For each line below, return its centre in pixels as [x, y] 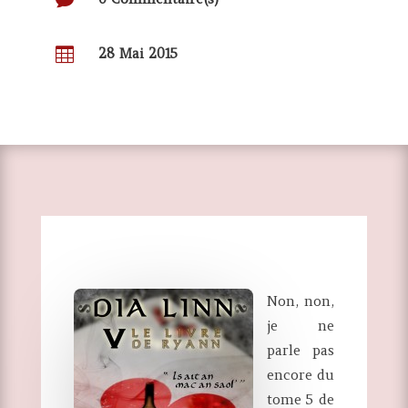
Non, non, [301, 301]
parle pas [301, 351]
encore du [301, 375]
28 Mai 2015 [138, 54]
